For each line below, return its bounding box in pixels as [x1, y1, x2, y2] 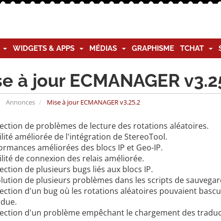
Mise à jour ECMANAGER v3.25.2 [45, 98, 140, 107]
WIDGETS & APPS [13, 44, 78, 53]
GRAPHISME [132, 44, 174, 53]
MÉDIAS [89, 44, 121, 53]
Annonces [5, 98, 35, 107]
